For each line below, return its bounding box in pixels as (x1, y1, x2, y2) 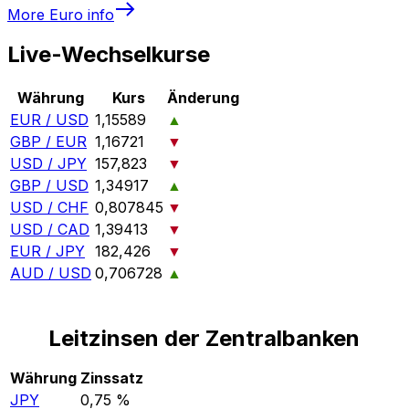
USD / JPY (10, 154, 87, 173)
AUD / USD (10, 264, 91, 283)
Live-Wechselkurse (7, 41, 210, 68)
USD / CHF (10, 198, 89, 217)
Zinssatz (80, 369, 143, 388)
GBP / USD (10, 176, 89, 195)
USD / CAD (10, 220, 89, 239)
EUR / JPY (10, 242, 85, 261)
